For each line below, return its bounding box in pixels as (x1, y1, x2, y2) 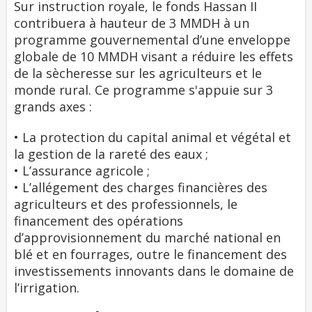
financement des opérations (14, 212, 183, 229)
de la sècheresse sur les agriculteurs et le (14, 65, 262, 81)
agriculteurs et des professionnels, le (14, 196, 237, 212)
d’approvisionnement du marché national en (14, 229, 281, 246)
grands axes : (14, 98, 92, 115)
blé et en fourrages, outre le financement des (14, 246, 287, 263)
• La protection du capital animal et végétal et (14, 129, 291, 146)
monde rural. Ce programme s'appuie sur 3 (14, 81, 273, 98)
